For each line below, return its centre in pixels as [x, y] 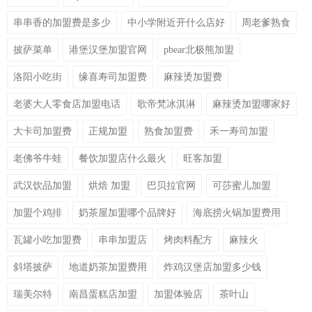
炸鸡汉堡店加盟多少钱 [212, 267]
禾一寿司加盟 [239, 132]
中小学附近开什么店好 [176, 23]
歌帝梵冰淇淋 [166, 104]
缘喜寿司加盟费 [113, 77]
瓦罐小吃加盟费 [47, 240]
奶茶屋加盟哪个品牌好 [127, 213]
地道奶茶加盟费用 [108, 267]
